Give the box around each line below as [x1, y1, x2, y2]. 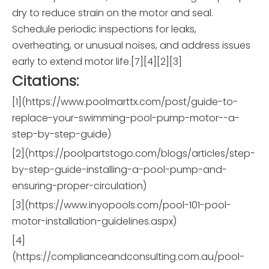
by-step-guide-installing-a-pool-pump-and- [12, 163, 227, 177]
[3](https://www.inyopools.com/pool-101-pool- [12, 198, 231, 213]
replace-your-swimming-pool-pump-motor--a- [12, 111, 240, 125]
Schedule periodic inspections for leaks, [12, 22, 196, 37]
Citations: [12, 71, 79, 91]
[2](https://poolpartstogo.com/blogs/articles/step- [12, 147, 255, 161]
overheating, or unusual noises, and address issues [12, 38, 250, 53]
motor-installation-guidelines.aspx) [12, 214, 177, 229]
